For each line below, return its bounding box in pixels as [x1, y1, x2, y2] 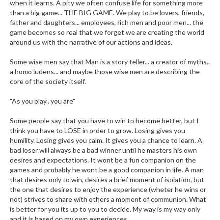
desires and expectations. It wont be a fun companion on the [10, 156, 196, 164]
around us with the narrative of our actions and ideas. [10, 38, 172, 46]
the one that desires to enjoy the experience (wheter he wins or [10, 185, 206, 193]
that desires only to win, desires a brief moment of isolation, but [10, 175, 204, 184]
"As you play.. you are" [10, 97, 75, 105]
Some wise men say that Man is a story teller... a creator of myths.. [10, 57, 210, 66]
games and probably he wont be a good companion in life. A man [10, 165, 204, 174]
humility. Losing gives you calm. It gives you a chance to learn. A [10, 136, 202, 144]
